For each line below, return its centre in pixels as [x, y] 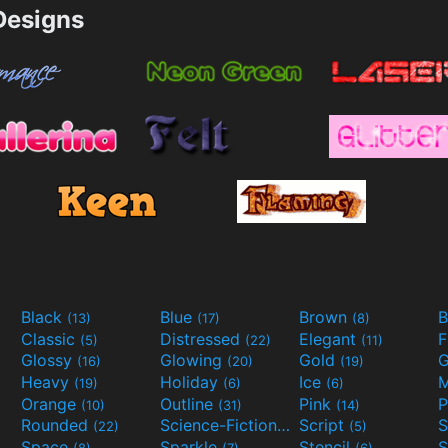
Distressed [202, 338]
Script [324, 425]
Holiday [191, 381]
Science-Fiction [283, 425]
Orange [51, 403]
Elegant [330, 338]
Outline [189, 403]
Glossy [49, 360]
